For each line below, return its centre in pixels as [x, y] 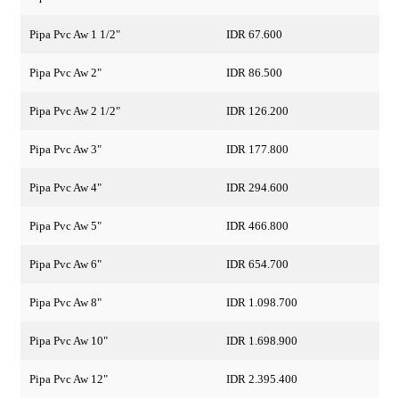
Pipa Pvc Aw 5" [65, 225]
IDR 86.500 [254, 72]
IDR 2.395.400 [261, 379]
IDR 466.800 [257, 225]
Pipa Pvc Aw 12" [68, 379]
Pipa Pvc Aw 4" [65, 187]
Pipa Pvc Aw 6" [65, 264]
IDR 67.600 [254, 34]
